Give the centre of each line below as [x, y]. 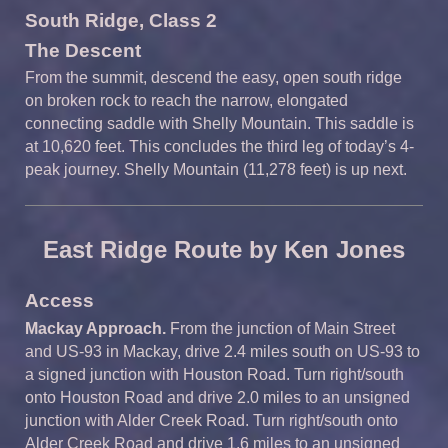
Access [59, 300]
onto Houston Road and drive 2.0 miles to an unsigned [217, 397]
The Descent [83, 50]
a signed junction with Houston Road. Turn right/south [214, 374]
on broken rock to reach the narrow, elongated [186, 101]
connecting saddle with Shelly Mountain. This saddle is [219, 124]
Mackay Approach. [95, 328]
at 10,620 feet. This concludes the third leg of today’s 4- [219, 147]
